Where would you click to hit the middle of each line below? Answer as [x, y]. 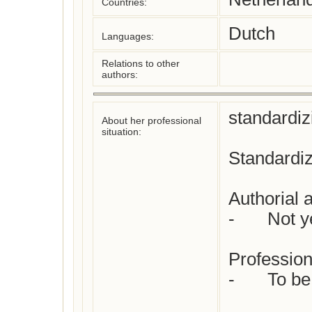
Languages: [128, 36]
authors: [120, 75]
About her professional [151, 120]
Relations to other [141, 63]
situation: [122, 132]
